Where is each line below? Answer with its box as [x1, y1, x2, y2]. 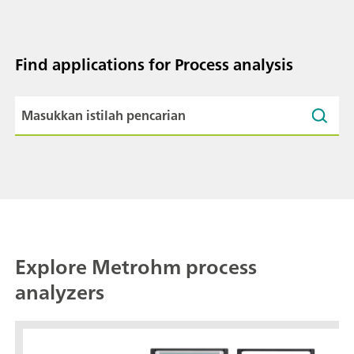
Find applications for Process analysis [15, 50, 293, 78]
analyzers [15, 274, 104, 311]
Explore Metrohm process [15, 249, 257, 285]
